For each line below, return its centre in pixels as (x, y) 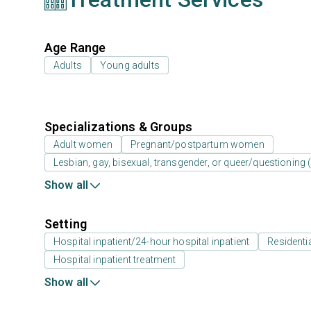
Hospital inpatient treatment (115, 260)
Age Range (75, 48)
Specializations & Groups (118, 127)
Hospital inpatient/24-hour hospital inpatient (152, 242)
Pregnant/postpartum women (197, 144)
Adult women (83, 144)
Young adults (129, 65)
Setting (66, 224)
